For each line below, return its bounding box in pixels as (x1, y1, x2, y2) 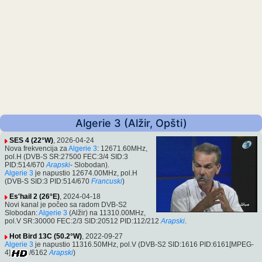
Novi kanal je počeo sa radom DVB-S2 (5, 201, 127, 209)
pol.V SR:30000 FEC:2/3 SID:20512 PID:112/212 (5, 217, 159, 226)
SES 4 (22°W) (9, 136, 53, 145)
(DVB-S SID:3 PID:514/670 (5, 177, 89, 186)
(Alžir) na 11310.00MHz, (67, 209, 146, 218)
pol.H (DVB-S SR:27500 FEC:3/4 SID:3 (5, 153, 128, 161)
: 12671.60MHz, (97, 144, 147, 153)
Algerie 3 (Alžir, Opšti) (75, 117, 187, 130)
